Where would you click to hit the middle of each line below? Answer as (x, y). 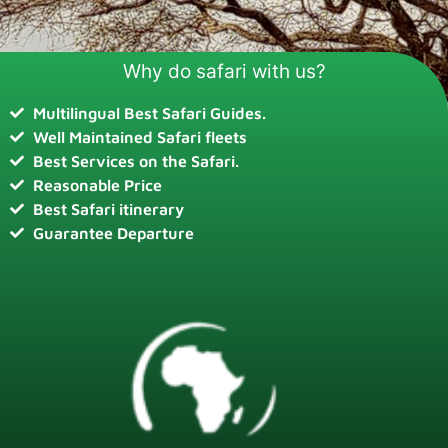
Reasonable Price (97, 185)
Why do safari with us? (224, 72)
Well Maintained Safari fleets (139, 137)
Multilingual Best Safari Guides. (149, 113)
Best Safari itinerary (108, 209)
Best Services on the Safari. (135, 161)
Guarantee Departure (113, 233)
